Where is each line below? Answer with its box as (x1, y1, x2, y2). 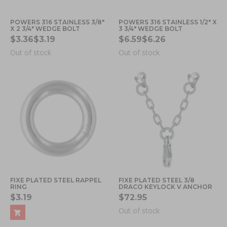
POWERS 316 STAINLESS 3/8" (10, 18, 104, 26)
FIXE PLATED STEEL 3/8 (119, 176, 195, 184)
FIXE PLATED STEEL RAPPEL (10, 176, 101, 184)
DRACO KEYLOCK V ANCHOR (119, 182, 212, 191)
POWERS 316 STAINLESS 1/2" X (119, 18, 217, 26)
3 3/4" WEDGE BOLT (119, 24, 182, 32)
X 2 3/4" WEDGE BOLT (10, 24, 80, 32)
